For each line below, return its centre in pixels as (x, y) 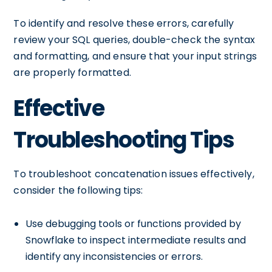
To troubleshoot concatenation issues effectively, (134, 174)
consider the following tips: (78, 190)
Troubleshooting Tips (124, 140)
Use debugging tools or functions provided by (134, 224)
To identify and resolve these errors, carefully (124, 23)
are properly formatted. (72, 73)
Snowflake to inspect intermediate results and (136, 240)
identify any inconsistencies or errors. (114, 257)
